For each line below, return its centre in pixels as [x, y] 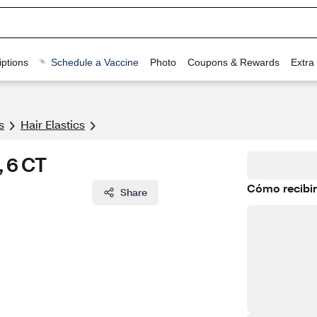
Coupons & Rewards [233, 62]
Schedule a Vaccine [94, 62]
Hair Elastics [53, 124]
